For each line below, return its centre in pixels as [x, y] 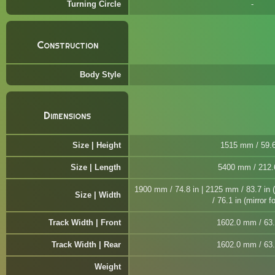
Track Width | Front [85, 223]
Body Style [100, 75]
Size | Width [98, 195]
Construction [67, 45]
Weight [108, 267]
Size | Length [96, 167]
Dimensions [67, 115]
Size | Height [97, 145]
